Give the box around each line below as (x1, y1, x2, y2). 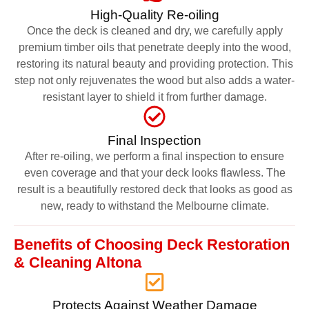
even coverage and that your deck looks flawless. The (23, 166, 286, 179)
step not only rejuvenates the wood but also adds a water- (14, 74, 295, 86)
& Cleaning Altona (14, 253, 141, 271)
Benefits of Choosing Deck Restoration (14, 235, 290, 253)
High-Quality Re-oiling (90, 7, 219, 22)
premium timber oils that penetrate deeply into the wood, (18, 41, 291, 53)
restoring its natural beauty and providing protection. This (16, 57, 293, 70)
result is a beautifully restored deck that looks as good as (17, 183, 292, 195)
